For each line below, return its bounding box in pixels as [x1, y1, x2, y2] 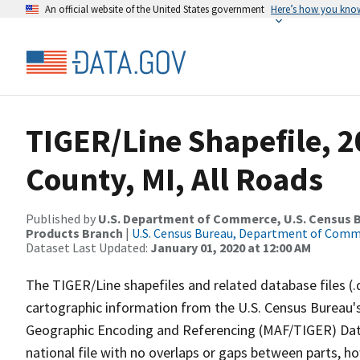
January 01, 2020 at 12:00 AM [150, 239, 311, 256]
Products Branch [26, 225, 123, 241]
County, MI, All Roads [26, 159, 323, 199]
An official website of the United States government [45, 2, 264, 15]
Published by [26, 211, 98, 227]
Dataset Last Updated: [26, 239, 150, 256]
